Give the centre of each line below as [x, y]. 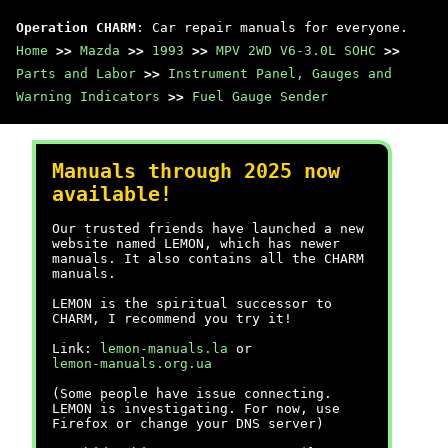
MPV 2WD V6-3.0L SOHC [296, 50]
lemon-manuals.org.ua [132, 363]
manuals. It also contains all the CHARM [208, 258]
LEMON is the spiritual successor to [192, 303]
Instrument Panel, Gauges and [280, 73]
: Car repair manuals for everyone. [272, 27]
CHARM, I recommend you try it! [172, 318]
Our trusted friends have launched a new [208, 228]
